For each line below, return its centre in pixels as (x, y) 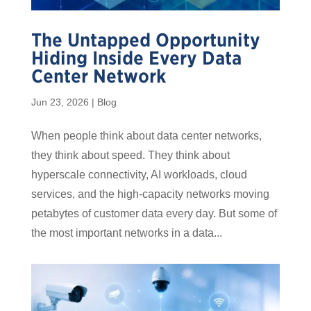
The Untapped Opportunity (145, 40)
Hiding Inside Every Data (136, 58)
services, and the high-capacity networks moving (150, 194)
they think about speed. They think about (130, 155)
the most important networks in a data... (126, 233)
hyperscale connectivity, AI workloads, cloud (139, 174)
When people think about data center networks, (146, 135)
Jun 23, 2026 (60, 102)
